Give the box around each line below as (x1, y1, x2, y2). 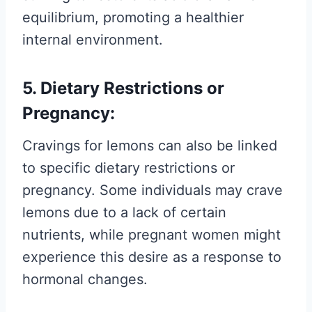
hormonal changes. (22, 271, 148, 288)
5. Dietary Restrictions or (22, 78, 224, 98)
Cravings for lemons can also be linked (22, 137, 277, 154)
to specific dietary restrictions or (22, 159, 235, 176)
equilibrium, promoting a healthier (22, 9, 244, 26)
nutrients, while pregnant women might (22, 226, 281, 243)
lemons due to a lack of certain (22, 204, 226, 221)
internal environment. (22, 31, 163, 48)
